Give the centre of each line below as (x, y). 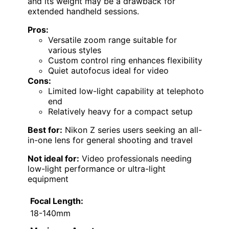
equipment (48, 179)
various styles (75, 50)
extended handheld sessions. (83, 12)
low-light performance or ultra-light (97, 169)
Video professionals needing (135, 159)
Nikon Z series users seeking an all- (132, 130)
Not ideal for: (53, 159)
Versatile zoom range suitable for (112, 40)
